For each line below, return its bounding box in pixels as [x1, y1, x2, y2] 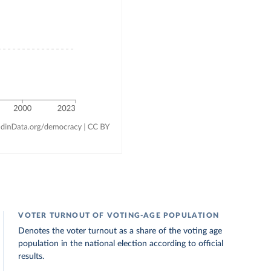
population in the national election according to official [18, 240, 224, 248]
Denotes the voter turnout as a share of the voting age [18, 227, 223, 235]
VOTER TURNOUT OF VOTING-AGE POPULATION [18, 212, 219, 219]
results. [18, 252, 45, 261]
